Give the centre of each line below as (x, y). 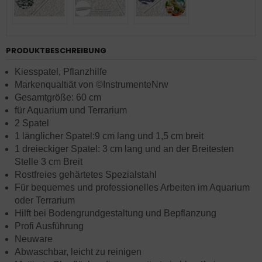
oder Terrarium (45, 200)
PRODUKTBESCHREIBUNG (56, 51)
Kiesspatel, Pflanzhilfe (61, 72)
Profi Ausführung (49, 226)
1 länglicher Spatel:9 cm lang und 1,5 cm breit (109, 136)
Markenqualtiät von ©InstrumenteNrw (92, 85)
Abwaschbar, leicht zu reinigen (78, 252)
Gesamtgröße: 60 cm (58, 97)
